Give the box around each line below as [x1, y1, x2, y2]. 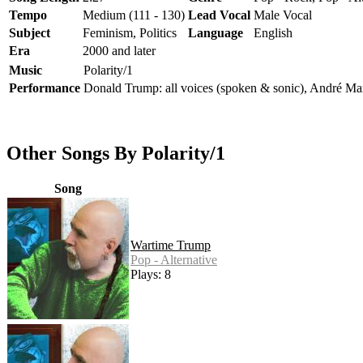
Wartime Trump [130, 237, 211, 252]
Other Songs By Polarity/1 [6, 142, 225, 164]
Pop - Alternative [130, 252, 217, 267]
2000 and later [83, 43, 156, 58]
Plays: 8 [130, 267, 171, 281]
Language [188, 25, 243, 40]
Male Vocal [254, 7, 312, 22]
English [254, 25, 293, 40]
